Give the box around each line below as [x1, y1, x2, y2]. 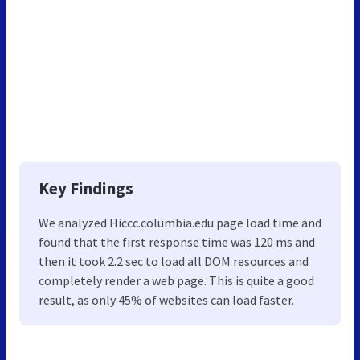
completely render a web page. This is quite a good [39, 272, 314, 288]
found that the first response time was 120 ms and [39, 233, 315, 250]
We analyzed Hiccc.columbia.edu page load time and [39, 214, 321, 231]
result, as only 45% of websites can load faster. [39, 291, 294, 308]
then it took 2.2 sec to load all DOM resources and [39, 252, 309, 269]
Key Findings [39, 177, 133, 199]
